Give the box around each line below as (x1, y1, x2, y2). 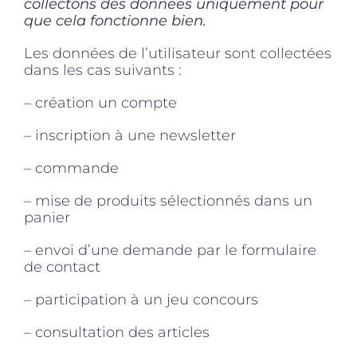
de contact (24, 257, 100, 276)
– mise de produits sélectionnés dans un (24, 191, 312, 210)
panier (24, 208, 70, 226)
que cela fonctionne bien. (24, 11, 206, 29)
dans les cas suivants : (24, 61, 182, 79)
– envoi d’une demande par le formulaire (24, 241, 316, 259)
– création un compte (24, 93, 177, 112)
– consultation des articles (24, 323, 210, 341)
